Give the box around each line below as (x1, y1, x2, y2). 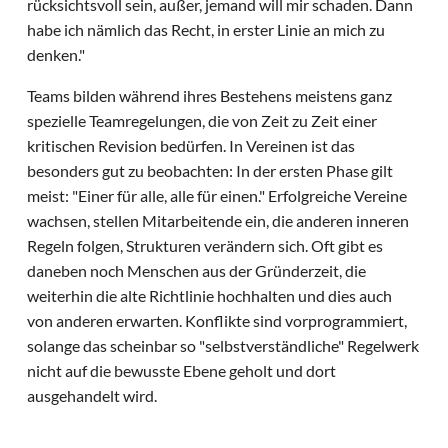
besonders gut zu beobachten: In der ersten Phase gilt (27, 161, 394, 181)
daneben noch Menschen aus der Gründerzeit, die (27, 261, 367, 281)
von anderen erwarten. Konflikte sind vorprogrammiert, (27, 311, 408, 331)
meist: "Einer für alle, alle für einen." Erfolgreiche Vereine (27, 186, 408, 206)
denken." (27, 45, 86, 65)
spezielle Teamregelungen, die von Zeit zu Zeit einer (27, 111, 378, 131)
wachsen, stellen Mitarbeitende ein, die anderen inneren (27, 211, 410, 231)
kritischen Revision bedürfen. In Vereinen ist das (27, 136, 356, 156)
